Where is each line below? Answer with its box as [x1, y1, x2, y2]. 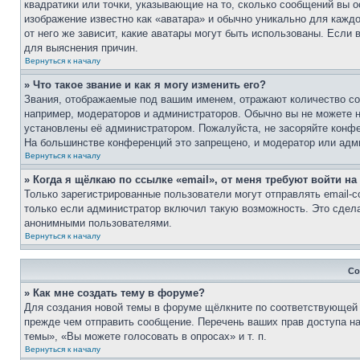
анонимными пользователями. [24, 217, 172, 229]
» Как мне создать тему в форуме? [24, 287, 205, 299]
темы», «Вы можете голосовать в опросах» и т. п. [24, 330, 267, 342]
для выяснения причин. [24, 42, 138, 54]
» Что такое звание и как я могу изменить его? [24, 79, 266, 91]
